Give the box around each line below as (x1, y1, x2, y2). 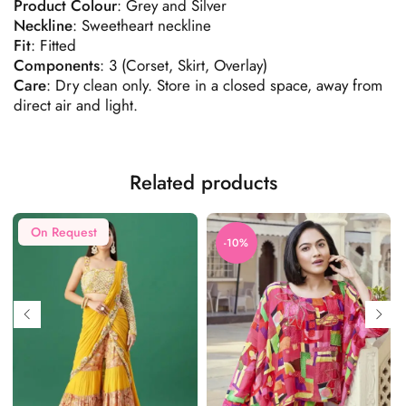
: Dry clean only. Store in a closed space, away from (46, 73, 382, 96)
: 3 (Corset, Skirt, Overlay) (100, 53, 267, 76)
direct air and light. (14, 93, 138, 116)
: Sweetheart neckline (72, 14, 211, 36)
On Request (30, 222, 97, 241)
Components (14, 53, 100, 76)
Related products (129, 167, 277, 197)
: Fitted (31, 34, 76, 56)
